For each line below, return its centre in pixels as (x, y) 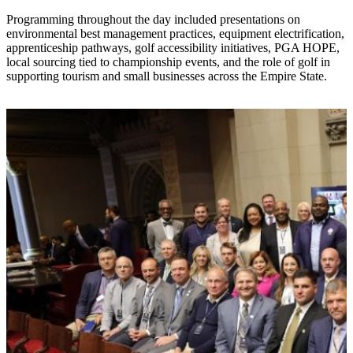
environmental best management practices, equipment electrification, (175, 34)
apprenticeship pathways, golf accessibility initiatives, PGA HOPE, (173, 48)
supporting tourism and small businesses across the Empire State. (167, 76)
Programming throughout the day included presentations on (153, 20)
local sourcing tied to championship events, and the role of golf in (168, 62)
